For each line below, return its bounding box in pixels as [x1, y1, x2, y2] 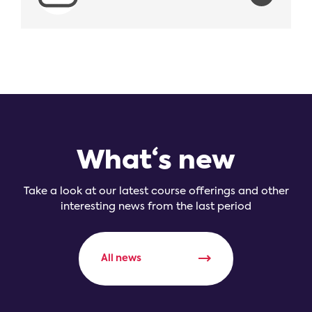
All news [101, 253, 141, 263]
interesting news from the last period [61, 201, 251, 212]
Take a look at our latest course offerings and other [23, 185, 289, 196]
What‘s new [77, 148, 235, 174]
